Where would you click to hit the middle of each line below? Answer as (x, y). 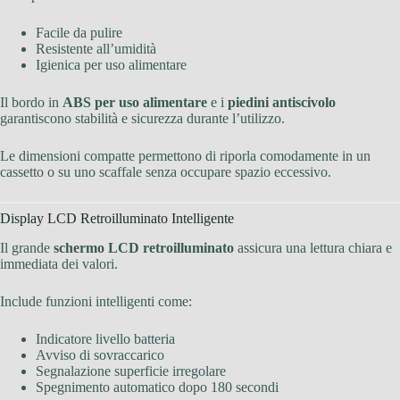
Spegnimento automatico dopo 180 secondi (157, 387)
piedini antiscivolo (282, 103)
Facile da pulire (79, 33)
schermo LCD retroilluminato (144, 248)
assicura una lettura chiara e (313, 248)
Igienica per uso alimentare (111, 65)
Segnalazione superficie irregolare (131, 371)
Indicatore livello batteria (105, 339)
